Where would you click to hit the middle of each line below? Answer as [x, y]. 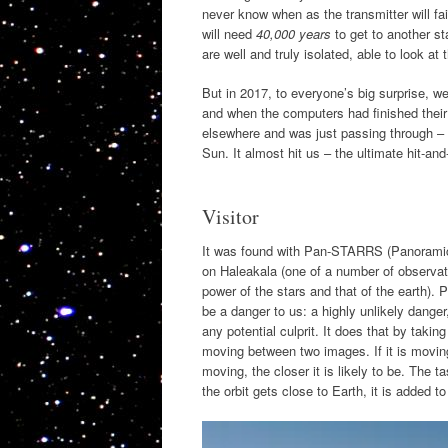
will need [229, 33]
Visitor [230, 216]
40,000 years [293, 33]
